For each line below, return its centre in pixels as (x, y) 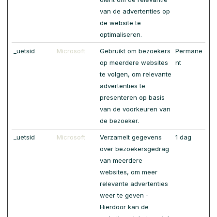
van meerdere (121, 160)
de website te (120, 23)
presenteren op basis (132, 97)
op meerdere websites (134, 62)
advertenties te (123, 86)
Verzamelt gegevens (131, 137)
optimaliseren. (121, 34)
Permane (189, 51)
